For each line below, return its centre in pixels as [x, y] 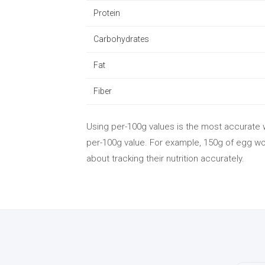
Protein [107, 13]
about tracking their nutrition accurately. [165, 159]
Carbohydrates [121, 39]
